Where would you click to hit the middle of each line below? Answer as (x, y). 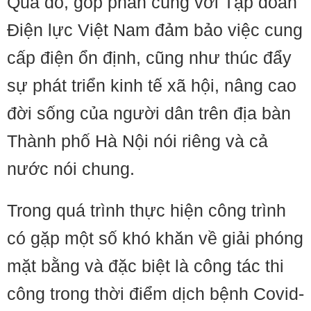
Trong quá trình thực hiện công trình (146, 210)
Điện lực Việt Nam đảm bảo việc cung (155, 30)
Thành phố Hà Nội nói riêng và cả (137, 141)
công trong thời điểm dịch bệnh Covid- (155, 294)
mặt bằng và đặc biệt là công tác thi (145, 266)
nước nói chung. (71, 169)
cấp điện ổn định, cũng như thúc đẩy (149, 58)
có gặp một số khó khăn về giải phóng (155, 238)
